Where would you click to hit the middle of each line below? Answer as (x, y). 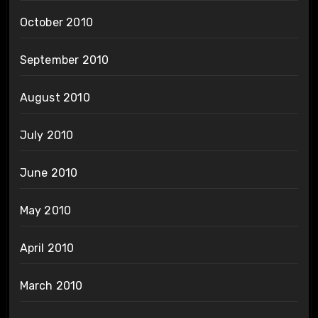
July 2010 (46, 135)
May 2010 (45, 210)
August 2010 (55, 97)
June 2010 (49, 172)
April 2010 (47, 248)
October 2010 (56, 22)
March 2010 (51, 285)
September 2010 (64, 60)
